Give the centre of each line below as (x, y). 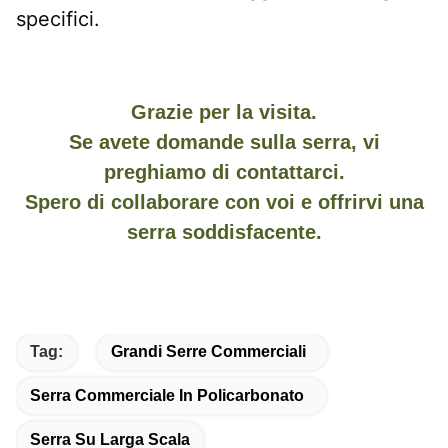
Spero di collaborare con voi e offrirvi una (224, 201)
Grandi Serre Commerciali (208, 351)
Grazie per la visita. (224, 111)
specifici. (58, 18)
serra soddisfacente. (224, 231)
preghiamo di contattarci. (224, 171)
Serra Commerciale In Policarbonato (167, 395)
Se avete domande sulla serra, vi (224, 141)
